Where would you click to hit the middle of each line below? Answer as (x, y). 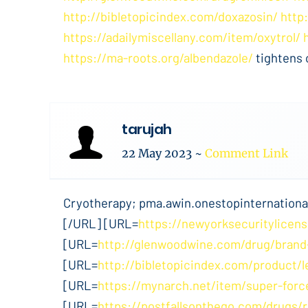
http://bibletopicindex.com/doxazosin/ (170, 16)
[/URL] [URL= (101, 223)
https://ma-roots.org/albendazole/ (158, 57)
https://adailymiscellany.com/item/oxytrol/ (182, 37)
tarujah (147, 129)
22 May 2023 (158, 154)
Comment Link (246, 154)
